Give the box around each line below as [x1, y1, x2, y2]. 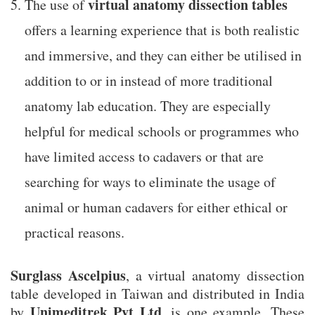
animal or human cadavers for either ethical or [25, 198, 288, 217]
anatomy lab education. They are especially [25, 96, 271, 116]
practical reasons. [25, 223, 124, 243]
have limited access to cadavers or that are [25, 147, 264, 167]
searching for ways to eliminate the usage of [25, 172, 276, 192]
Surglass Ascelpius [11, 265, 126, 286]
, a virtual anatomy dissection [125, 266, 305, 285]
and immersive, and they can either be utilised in [25, 46, 302, 65]
